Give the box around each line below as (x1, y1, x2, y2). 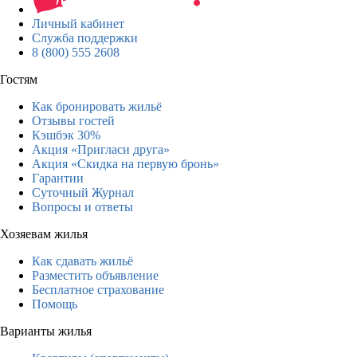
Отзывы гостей (32, 113, 115, 127)
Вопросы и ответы (32, 199, 133, 214)
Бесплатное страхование (32, 282, 164, 296)
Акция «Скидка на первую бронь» (32, 156, 219, 171)
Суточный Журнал (32, 185, 134, 199)
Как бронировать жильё (32, 99, 162, 113)
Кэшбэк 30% (32, 127, 100, 142)
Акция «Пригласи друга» (32, 142, 170, 156)
